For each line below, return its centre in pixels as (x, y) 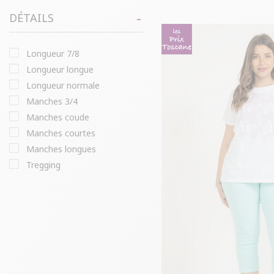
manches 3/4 (56, 101)
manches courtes (65, 133)
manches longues (65, 149)
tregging (46, 165)
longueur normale (65, 85)
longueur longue (62, 69)
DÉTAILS (31, 17)
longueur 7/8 (55, 53)
